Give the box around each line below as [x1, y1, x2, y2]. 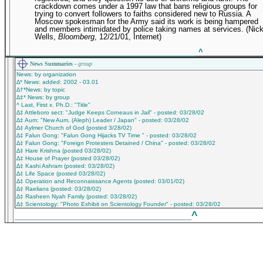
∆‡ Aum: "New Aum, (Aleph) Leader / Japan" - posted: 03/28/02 [16, 117, 189, 123]
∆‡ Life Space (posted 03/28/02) [16, 170, 105, 177]
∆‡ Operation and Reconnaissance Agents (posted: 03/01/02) [16, 178, 184, 184]
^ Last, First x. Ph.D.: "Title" [16, 102, 90, 108]
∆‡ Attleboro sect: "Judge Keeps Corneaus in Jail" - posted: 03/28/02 [16, 109, 204, 116]
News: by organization [16, 71, 76, 77]
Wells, [35, 32, 58, 41]
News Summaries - [30, 60, 78, 67]
